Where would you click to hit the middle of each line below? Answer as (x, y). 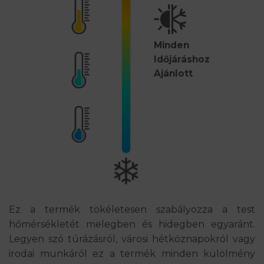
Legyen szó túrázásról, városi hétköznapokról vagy (132, 239)
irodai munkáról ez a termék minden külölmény (132, 253)
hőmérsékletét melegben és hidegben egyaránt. (132, 224)
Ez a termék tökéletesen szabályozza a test (132, 209)
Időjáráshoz (181, 60)
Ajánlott (173, 74)
